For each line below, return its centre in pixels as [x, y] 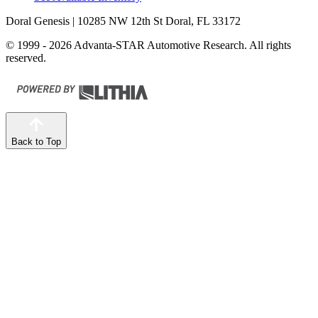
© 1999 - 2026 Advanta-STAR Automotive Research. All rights [148, 45]
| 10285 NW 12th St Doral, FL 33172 [155, 21]
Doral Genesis [38, 21]
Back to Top [36, 142]
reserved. [26, 58]
